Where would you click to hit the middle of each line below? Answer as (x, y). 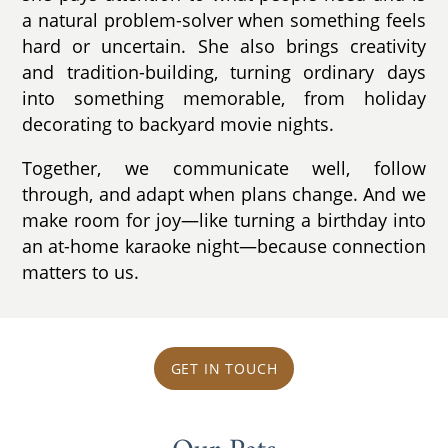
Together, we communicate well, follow (224, 167)
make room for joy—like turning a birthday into (224, 219)
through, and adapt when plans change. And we (224, 193)
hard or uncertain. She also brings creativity (224, 46)
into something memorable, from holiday (224, 98)
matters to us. (81, 271)
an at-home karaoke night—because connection (224, 245)
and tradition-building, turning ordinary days (224, 72)
